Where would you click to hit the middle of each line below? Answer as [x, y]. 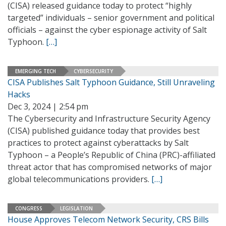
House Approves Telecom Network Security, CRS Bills [108, 219]
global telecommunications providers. [79, 179]
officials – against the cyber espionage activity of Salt [107, 30]
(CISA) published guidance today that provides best [104, 131]
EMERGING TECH [36, 71]
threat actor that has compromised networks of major [110, 167]
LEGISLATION [76, 208]
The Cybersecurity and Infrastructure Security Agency [109, 119]
